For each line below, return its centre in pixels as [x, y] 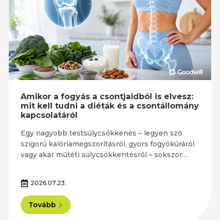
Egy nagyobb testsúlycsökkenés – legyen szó [101, 133]
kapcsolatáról [49, 115]
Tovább [42, 205]
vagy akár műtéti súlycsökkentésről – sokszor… [104, 155]
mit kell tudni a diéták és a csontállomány [110, 106]
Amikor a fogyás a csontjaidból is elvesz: [107, 97]
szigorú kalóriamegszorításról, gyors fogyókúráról [107, 144]
